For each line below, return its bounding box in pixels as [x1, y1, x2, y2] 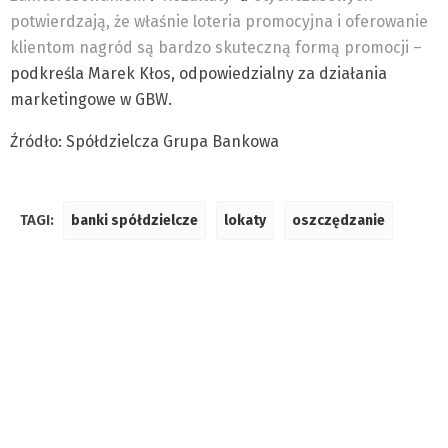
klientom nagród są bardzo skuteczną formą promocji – [10, 38, 422, 57]
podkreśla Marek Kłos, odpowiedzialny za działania [10, 64, 387, 83]
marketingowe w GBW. [10, 90, 172, 109]
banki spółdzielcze [71, 212, 198, 229]
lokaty [224, 212, 266, 229]
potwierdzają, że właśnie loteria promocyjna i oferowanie [10, 12, 428, 31]
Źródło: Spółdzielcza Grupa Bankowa [10, 132, 279, 151]
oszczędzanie [292, 212, 385, 229]
